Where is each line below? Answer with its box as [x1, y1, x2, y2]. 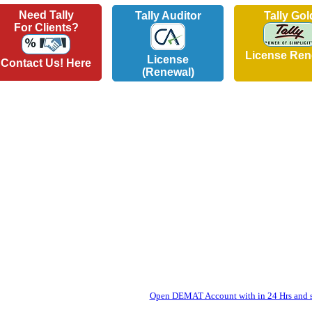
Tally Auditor [134, 10, 201, 22]
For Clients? [13, 22, 79, 33]
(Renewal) [141, 66, 194, 78]
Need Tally [18, 9, 74, 21]
